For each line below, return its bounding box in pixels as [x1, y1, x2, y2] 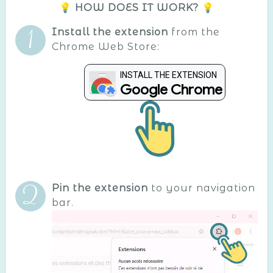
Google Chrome [120, 80, 222, 99]
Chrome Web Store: [52, 41, 160, 52]
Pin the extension [52, 182, 148, 194]
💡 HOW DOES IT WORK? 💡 [58, 2, 214, 13]
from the [168, 26, 220, 38]
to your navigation [148, 182, 255, 194]
